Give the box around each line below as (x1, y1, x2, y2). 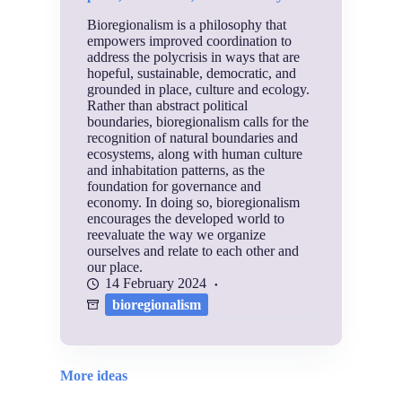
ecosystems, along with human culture (87, 146, 303, 162)
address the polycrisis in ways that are (87, 49, 301, 66)
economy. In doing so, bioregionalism (87, 195, 301, 211)
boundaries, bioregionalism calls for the (87, 114, 310, 130)
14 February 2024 (105, 275, 207, 292)
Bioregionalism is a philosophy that (87, 17, 287, 33)
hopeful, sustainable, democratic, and (87, 66, 297, 82)
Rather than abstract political (87, 98, 249, 114)
